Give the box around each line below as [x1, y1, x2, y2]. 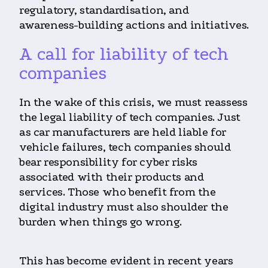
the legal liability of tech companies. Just [19, 110, 240, 124]
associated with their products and [19, 170, 204, 184]
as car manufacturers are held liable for [19, 125, 227, 139]
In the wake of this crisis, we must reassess [19, 95, 248, 109]
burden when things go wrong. [19, 215, 185, 229]
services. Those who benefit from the [19, 185, 216, 199]
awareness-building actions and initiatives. [19, 18, 249, 32]
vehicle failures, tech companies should [19, 140, 231, 154]
